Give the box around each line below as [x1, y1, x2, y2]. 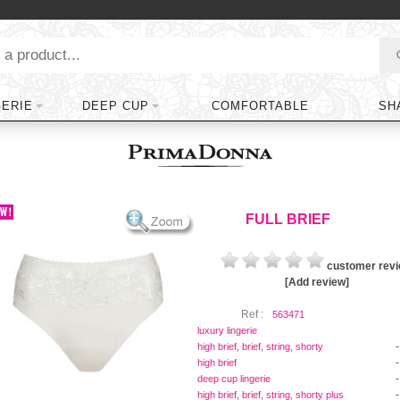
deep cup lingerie [196, 373, 271, 384]
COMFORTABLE [212, 99, 309, 112]
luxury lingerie [196, 325, 257, 336]
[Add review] [285, 276, 350, 288]
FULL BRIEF [246, 212, 331, 227]
